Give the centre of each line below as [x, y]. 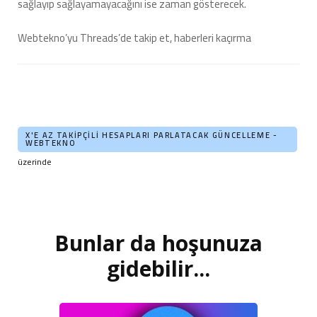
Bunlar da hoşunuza [158, 243]
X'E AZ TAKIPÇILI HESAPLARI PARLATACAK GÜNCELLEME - [152, 136]
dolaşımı [36, 258]
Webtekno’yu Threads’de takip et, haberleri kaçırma [134, 38]
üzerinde [36, 162]
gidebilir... [158, 269]
